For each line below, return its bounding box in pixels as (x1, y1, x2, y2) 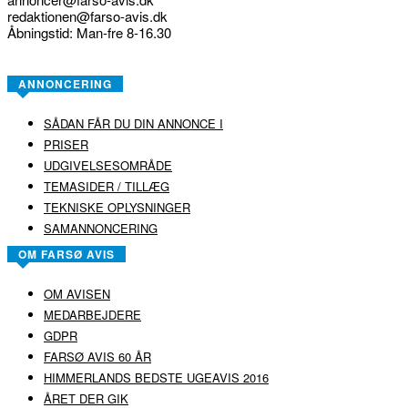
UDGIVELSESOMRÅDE (44, 157, 172, 175)
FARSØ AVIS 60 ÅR (44, 348, 151, 366)
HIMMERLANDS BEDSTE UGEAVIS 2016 (44, 369, 269, 387)
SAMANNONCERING (44, 219, 158, 238)
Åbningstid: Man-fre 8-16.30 (7, 23, 171, 43)
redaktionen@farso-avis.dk (7, 6, 168, 26)
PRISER (44, 136, 88, 154)
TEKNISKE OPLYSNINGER (44, 199, 190, 217)
